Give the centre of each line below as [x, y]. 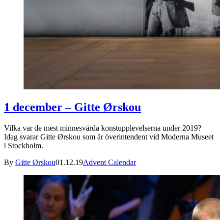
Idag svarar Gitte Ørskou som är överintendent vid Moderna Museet [109, 137]
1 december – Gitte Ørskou [72, 107]
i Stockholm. [24, 146]
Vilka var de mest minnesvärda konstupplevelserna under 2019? [103, 128]
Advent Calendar [110, 163]
